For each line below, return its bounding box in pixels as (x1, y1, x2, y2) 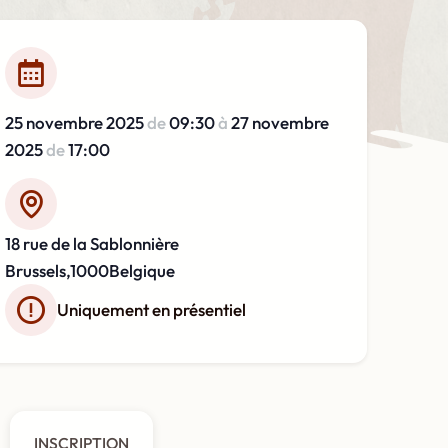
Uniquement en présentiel (56, 298, 246, 320)
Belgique (108, 259, 175, 281)
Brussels (4, 259, 66, 281)
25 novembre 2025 (4, 111, 147, 133)
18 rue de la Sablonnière (4, 232, 179, 254)
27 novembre (230, 111, 329, 133)
